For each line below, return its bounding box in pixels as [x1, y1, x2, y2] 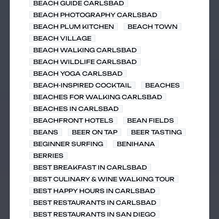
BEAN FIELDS [127, 117, 174, 124]
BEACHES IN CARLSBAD [33, 105, 119, 112]
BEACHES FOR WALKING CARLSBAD [33, 93, 162, 101]
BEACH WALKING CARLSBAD [33, 46, 137, 54]
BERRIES [33, 152, 64, 159]
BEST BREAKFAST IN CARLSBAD [33, 164, 147, 171]
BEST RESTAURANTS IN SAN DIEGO [33, 211, 155, 218]
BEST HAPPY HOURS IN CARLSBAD [33, 187, 155, 195]
